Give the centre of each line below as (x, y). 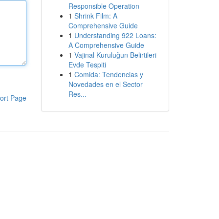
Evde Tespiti (87, 65)
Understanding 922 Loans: (115, 35)
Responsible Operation (104, 6)
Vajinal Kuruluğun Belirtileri (115, 55)
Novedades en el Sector (105, 84)
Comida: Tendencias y (109, 74)
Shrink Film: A (96, 16)
